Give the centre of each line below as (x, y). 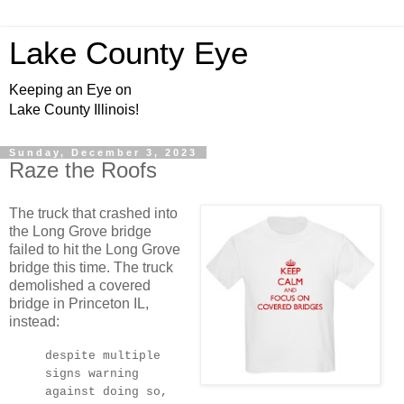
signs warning (92, 373)
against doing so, (106, 391)
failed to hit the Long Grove (95, 249)
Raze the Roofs (83, 170)
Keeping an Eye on (70, 90)
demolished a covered (80, 285)
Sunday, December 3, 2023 (103, 152)
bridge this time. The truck (91, 267)
